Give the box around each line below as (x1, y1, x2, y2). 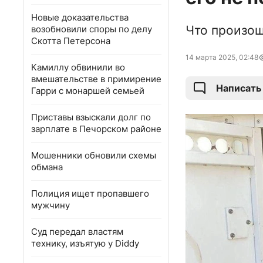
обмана (31, 161, 63, 173)
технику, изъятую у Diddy (31, 238, 139, 249)
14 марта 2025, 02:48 (186, 53, 258, 62)
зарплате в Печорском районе (31, 123, 161, 134)
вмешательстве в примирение (31, 73, 161, 85)
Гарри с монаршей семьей (31, 85, 144, 96)
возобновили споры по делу (31, 23, 152, 35)
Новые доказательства (31, 12, 129, 23)
